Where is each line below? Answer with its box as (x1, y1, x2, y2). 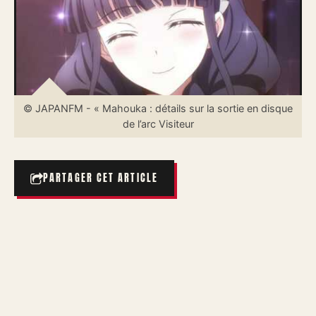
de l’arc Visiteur (122, 118, 194, 130)
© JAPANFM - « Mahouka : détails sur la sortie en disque (23, 102, 293, 114)
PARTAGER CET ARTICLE (43, 171, 158, 186)
